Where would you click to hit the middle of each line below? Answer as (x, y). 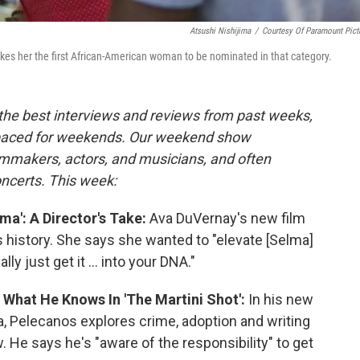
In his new (281, 300)
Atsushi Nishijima (220, 31)
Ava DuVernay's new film (227, 219)
